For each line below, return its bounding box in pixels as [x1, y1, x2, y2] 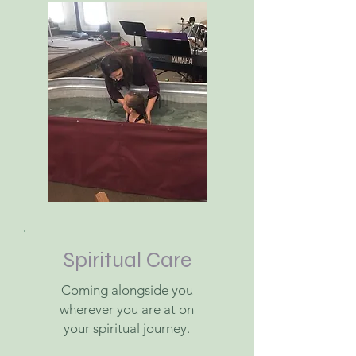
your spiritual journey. [64, 320, 190, 336]
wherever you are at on [60, 301, 194, 317]
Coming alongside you [60, 282, 193, 298]
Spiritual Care [62, 247, 192, 273]
